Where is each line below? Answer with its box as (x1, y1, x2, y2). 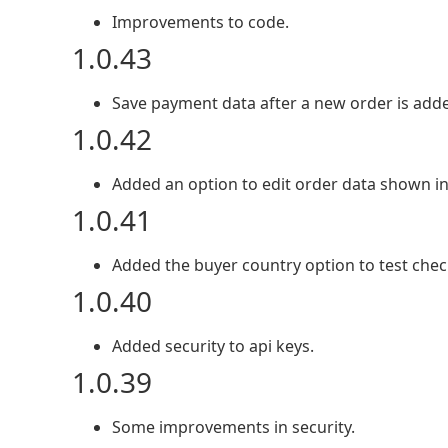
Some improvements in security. (112, 416, 355, 438)
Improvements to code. (112, 11, 289, 33)
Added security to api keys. (112, 335, 314, 357)
